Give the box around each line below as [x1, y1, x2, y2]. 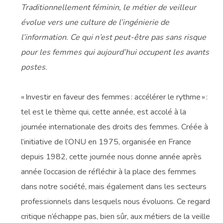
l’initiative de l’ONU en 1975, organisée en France [21, 136, 192, 148]
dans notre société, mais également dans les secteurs [21, 181, 207, 193]
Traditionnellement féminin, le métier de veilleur [21, 2, 197, 13]
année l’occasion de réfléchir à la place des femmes [21, 166, 197, 178]
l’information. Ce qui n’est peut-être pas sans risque [21, 32, 207, 43]
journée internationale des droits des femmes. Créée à [21, 121, 209, 133]
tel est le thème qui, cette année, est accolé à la [21, 107, 187, 118]
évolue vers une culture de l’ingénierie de [21, 17, 170, 28]
